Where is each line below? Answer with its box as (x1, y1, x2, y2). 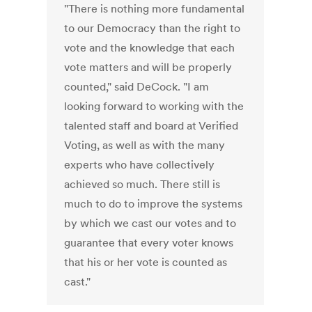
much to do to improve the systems (64, 196, 243, 211)
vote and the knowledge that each (64, 40, 235, 55)
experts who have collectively (64, 157, 215, 172)
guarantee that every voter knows (64, 235, 234, 250)
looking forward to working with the (64, 99, 244, 114)
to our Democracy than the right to (64, 21, 241, 36)
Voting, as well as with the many (64, 138, 226, 153)
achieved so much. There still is (64, 177, 221, 192)
